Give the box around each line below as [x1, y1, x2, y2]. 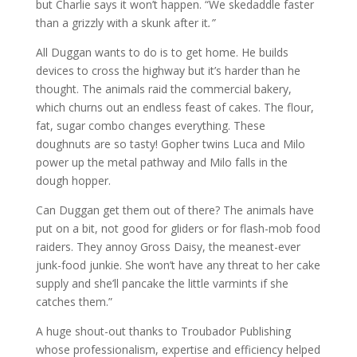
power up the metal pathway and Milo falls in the [35, 155, 288, 170]
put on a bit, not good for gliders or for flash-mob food [35, 221, 320, 236]
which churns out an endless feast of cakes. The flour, [35, 100, 314, 115]
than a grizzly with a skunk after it [35, 15, 208, 30]
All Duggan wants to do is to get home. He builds [35, 45, 288, 60]
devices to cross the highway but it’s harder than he [35, 63, 300, 78]
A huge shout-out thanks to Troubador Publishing [35, 324, 291, 339]
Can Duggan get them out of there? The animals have [35, 202, 314, 218]
